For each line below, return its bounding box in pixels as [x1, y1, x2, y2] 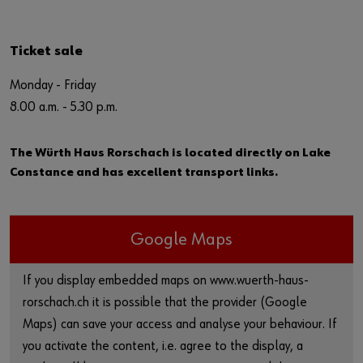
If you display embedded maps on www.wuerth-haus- [23, 274, 309, 288]
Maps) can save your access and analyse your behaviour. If [23, 318, 337, 331]
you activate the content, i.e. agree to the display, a [23, 340, 303, 353]
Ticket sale [10, 45, 83, 58]
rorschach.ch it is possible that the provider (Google [23, 296, 307, 310]
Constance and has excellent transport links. [10, 166, 278, 178]
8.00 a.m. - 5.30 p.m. [10, 100, 117, 114]
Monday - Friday [10, 79, 96, 92]
